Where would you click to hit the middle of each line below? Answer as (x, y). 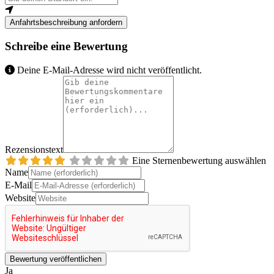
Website (20, 198)
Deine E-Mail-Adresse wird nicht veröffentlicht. (108, 70)
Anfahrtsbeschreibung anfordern (66, 22)
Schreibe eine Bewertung (66, 46)
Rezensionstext (34, 150)
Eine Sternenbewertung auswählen (199, 161)
